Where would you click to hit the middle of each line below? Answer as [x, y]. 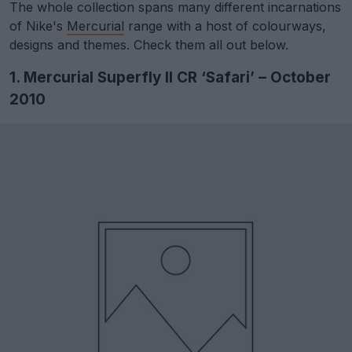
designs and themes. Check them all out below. [149, 45]
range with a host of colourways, [225, 26]
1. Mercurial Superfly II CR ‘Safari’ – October [170, 77]
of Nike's [38, 26]
